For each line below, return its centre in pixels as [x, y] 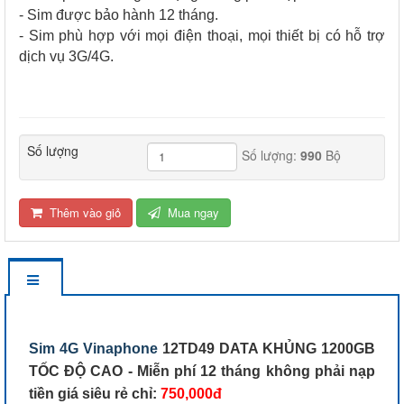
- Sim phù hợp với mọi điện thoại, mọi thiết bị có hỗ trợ [202, 35]
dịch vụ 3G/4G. [66, 56]
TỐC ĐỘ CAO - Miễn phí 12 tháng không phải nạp [202, 371]
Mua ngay [193, 212]
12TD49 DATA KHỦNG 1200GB [269, 348]
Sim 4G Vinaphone [96, 348]
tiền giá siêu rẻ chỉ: [95, 393]
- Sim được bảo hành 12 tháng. [119, 14]
